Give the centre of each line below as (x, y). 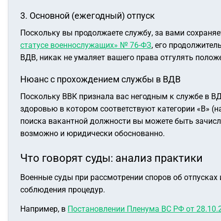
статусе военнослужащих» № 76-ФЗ (86, 45)
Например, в (44, 209)
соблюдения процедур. (63, 190)
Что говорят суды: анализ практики (111, 158)
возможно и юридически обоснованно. (92, 133)
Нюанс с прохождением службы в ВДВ (100, 79)
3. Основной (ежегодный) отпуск (88, 16)
